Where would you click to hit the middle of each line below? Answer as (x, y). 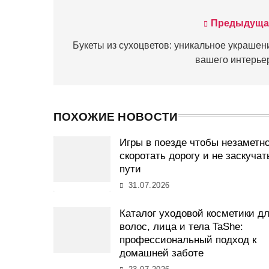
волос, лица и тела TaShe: (182, 226)
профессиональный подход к (188, 240)
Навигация (101, 26)
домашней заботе (162, 253)
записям (92, 69)
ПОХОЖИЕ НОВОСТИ (116, 116)
